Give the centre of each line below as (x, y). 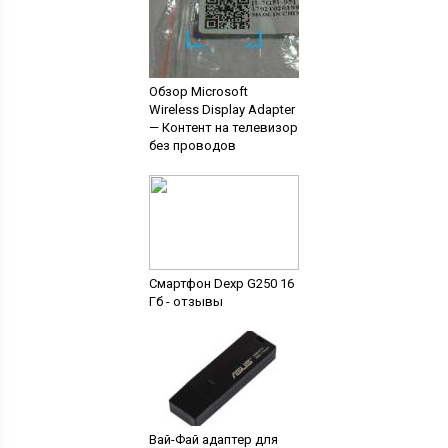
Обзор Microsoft (198, 91)
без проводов (192, 145)
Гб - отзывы (185, 301)
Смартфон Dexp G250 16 (221, 283)
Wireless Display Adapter (221, 109)
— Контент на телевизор (223, 127)
